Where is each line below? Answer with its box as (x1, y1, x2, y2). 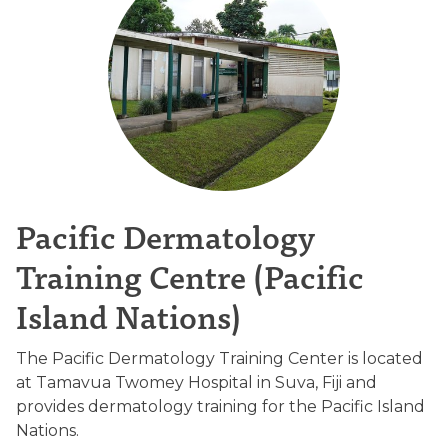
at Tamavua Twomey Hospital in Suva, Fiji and (16, 373, 377, 392)
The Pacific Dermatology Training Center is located (16, 349, 423, 368)
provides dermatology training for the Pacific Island (16, 397, 425, 416)
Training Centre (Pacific (16, 249, 364, 301)
